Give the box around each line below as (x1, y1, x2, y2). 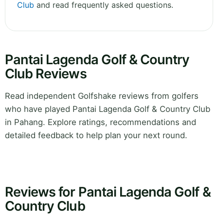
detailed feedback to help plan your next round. (5, 130, 187, 141)
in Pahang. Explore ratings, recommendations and (5, 117, 196, 127)
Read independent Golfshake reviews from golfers (5, 91, 199, 101)
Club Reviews (5, 66, 87, 82)
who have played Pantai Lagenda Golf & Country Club (5, 104, 210, 114)
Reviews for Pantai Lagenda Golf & (5, 184, 211, 200)
